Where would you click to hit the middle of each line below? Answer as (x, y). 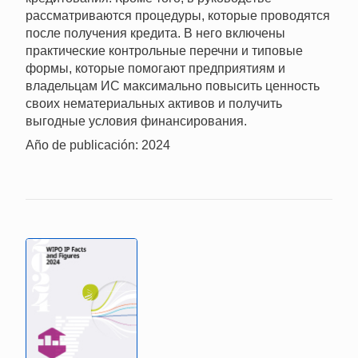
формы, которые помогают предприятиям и (155, 69)
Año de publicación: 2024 (98, 145)
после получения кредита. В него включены (155, 34)
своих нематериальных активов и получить (154, 104)
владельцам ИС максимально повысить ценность (173, 86)
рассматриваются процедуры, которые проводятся (178, 16)
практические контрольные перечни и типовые (164, 51)
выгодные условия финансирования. (136, 121)
